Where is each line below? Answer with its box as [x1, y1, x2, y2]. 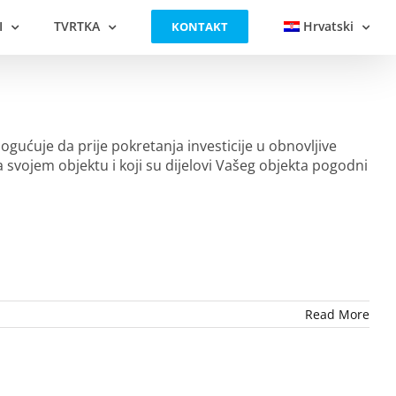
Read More [305, 306, 369, 324]
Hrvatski [303, 18, 354, 34]
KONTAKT [171, 19, 228, 34]
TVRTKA [53, 18, 100, 34]
